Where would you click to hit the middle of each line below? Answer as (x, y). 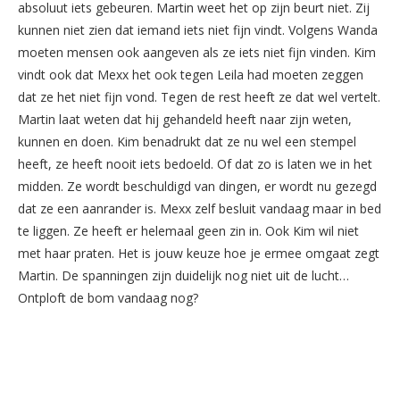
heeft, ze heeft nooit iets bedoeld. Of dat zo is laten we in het (195, 163)
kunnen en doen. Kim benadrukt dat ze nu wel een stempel (187, 141)
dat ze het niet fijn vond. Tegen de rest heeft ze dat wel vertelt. (199, 96)
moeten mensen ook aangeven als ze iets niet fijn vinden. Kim (197, 52)
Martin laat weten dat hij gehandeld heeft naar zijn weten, (185, 119)
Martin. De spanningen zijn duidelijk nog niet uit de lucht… (183, 275)
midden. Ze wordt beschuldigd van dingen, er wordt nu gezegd (197, 186)
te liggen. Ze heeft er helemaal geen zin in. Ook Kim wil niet (188, 230)
